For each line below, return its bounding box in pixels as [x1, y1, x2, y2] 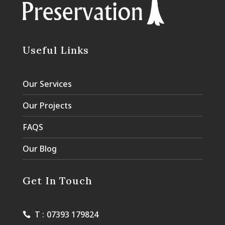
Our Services [22, 78, 72, 89]
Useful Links [22, 43, 89, 56]
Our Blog [22, 143, 57, 154]
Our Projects [22, 99, 72, 111]
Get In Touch [22, 174, 92, 187]
